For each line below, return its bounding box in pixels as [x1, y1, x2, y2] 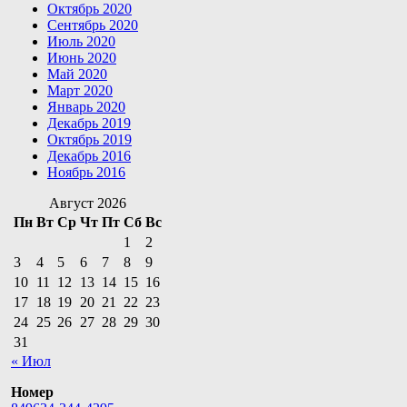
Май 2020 [47, 65, 107, 82]
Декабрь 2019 [47, 114, 131, 131]
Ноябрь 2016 [47, 164, 125, 180]
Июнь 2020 [47, 49, 116, 65]
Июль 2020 [47, 33, 115, 49]
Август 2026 [49, 194, 126, 211]
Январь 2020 [47, 98, 125, 114]
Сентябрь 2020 [47, 16, 138, 33]
